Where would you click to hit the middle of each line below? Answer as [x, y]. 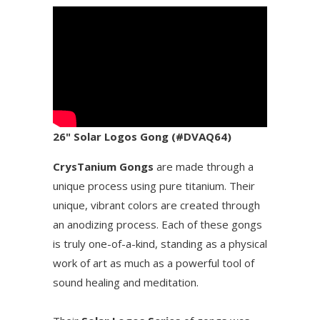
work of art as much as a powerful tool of [154, 263]
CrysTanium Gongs [103, 167]
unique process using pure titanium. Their [154, 186]
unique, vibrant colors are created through [156, 205]
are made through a [204, 167]
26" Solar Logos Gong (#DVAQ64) [142, 137]
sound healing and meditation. [126, 282]
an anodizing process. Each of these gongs [157, 225]
